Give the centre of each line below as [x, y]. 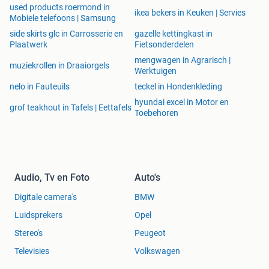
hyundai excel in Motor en [182, 102]
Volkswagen [157, 251]
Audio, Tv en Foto [52, 177]
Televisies [32, 251]
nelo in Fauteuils [40, 86]
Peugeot [150, 233]
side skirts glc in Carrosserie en [66, 33]
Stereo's [29, 233]
